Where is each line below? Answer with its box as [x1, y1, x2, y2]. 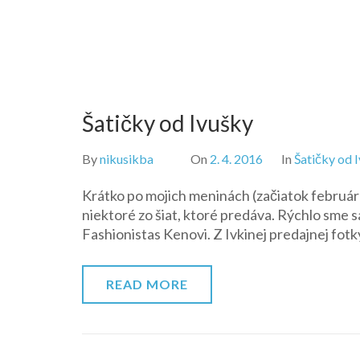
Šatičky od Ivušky [82, 109, 253, 137]
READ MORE [106, 276, 188, 292]
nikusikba [100, 151, 153, 166]
